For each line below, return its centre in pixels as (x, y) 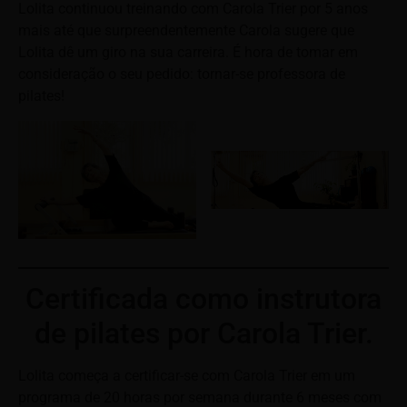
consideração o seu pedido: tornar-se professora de (182, 74)
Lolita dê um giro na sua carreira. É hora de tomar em (188, 53)
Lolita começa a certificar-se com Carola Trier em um (187, 376)
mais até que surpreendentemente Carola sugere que (186, 31)
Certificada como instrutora (203, 299)
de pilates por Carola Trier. (203, 334)
